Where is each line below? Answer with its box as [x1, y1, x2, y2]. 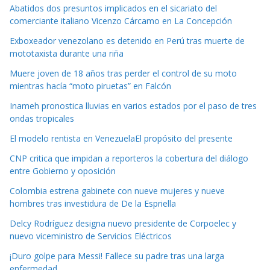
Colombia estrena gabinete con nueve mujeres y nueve [10, 185, 225, 197]
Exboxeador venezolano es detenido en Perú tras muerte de [10, 35, 245, 47]
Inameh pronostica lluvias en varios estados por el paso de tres [10, 100, 257, 112]
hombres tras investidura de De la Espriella [10, 198, 176, 210]
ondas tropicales [10, 113, 74, 125]
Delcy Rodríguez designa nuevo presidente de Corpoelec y [10, 218, 236, 230]
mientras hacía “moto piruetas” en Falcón [10, 80, 171, 92]
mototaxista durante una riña [10, 48, 124, 60]
